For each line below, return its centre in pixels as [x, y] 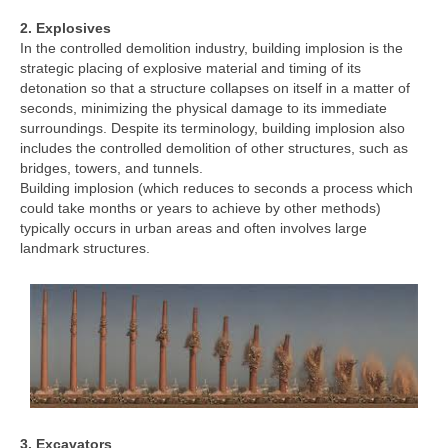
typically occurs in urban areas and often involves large [193, 227]
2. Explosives [65, 27]
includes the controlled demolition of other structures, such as [214, 147]
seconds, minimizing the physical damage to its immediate [203, 107]
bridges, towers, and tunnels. [111, 167]
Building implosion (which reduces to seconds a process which [216, 187]
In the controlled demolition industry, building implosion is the [211, 47]
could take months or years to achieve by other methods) [200, 207]
